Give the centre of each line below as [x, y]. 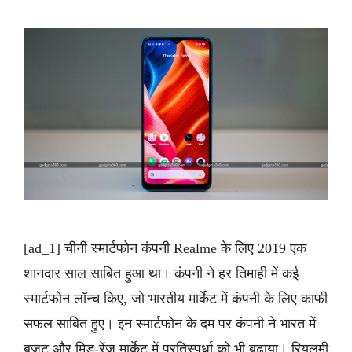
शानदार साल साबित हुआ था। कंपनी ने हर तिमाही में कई [161, 273]
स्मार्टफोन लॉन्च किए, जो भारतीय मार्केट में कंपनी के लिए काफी [176, 299]
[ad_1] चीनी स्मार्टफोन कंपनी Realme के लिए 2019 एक [165, 248]
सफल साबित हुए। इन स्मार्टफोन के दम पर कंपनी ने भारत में [170, 324]
